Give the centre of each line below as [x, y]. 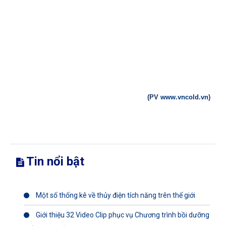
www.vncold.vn [184, 97]
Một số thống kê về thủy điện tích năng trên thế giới [115, 195]
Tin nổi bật [54, 162]
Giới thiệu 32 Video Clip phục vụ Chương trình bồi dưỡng [122, 215]
